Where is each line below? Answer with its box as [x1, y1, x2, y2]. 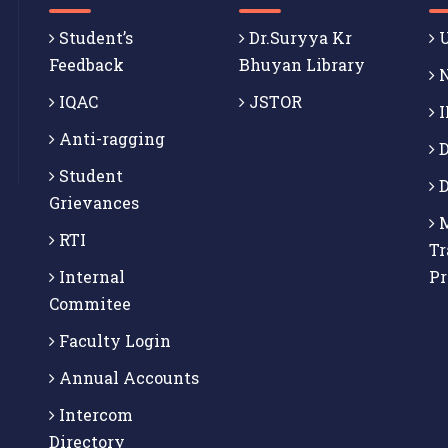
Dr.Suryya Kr [245, 27, 352, 49]
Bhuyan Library [239, 54, 365, 76]
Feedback [49, 54, 124, 76]
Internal [55, 266, 125, 288]
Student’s [55, 27, 133, 49]
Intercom [55, 404, 133, 426]
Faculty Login [55, 330, 171, 352]
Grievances [49, 192, 139, 214]
